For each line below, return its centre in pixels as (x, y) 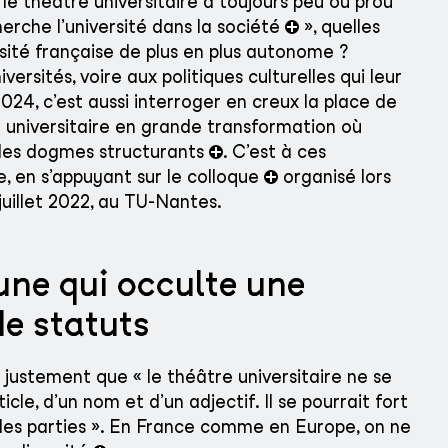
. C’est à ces (274, 152)
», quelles (339, 27)
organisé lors (334, 177)
